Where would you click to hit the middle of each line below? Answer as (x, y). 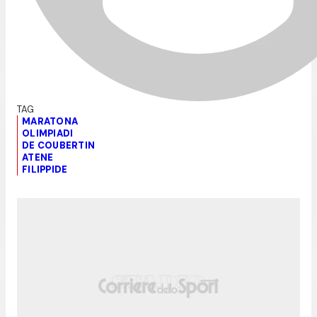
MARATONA (50, 121)
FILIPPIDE (45, 169)
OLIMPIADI (48, 133)
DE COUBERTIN (59, 145)
